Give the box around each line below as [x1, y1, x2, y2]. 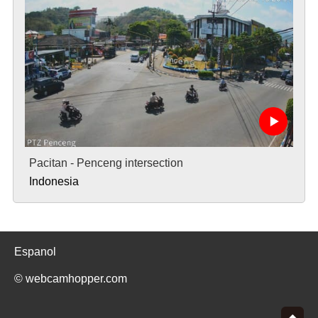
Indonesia [28, 175, 79, 187]
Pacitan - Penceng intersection [28, 156, 183, 169]
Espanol [14, 246, 56, 258]
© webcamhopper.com [14, 273, 127, 285]
